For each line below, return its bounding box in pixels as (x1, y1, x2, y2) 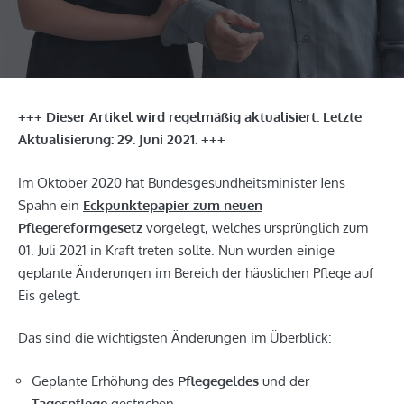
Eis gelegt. (18, 286, 85, 304)
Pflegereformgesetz (18, 218, 142, 236)
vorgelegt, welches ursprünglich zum (142, 218, 368, 236)
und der (262, 372, 309, 390)
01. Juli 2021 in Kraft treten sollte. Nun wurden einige (18, 241, 335, 259)
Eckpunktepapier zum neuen (83, 196, 262, 214)
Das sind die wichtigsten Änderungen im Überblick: (18, 329, 332, 347)
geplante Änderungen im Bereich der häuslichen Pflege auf (18, 263, 373, 281)
